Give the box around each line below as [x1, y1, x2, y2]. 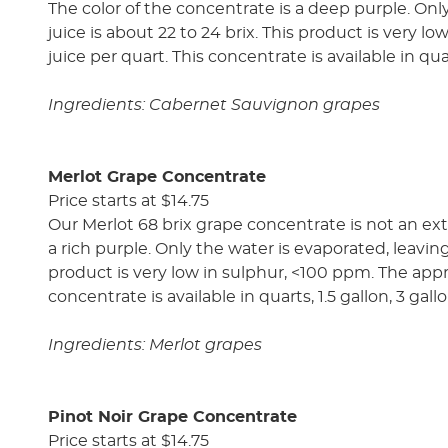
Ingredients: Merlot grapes [48, 336, 262, 353]
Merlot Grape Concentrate [48, 168, 266, 185]
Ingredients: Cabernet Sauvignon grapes [48, 96, 380, 113]
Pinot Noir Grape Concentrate [48, 408, 297, 425]
